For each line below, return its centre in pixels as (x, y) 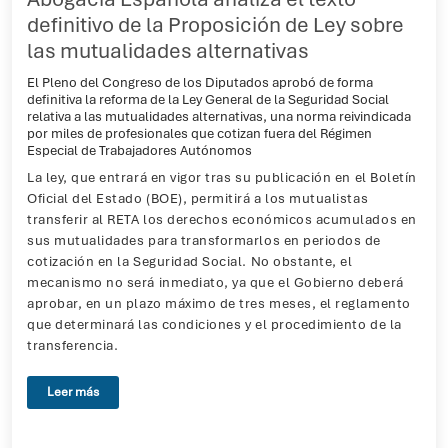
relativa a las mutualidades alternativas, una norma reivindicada (219, 116)
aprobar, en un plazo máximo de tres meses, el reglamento (219, 303)
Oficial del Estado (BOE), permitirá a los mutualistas (198, 198)
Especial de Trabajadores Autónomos (139, 150)
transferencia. (73, 345)
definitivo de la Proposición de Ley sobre (215, 24)
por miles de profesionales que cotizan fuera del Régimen (199, 133)
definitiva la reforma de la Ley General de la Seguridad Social (208, 99)
